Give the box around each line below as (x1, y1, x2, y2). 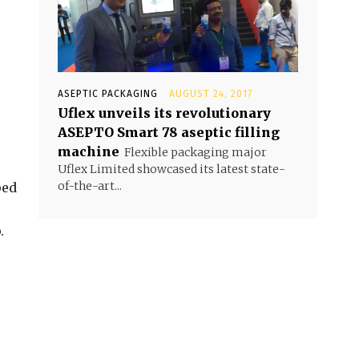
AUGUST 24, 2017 (169, 88, 252, 100)
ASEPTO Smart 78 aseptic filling (58, 124, 280, 141)
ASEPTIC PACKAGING (58, 88, 158, 100)
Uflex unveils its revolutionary (58, 105, 271, 122)
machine (58, 143, 119, 160)
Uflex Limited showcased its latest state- (58, 162, 285, 177)
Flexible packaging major (124, 145, 267, 160)
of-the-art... (58, 179, 122, 194)
